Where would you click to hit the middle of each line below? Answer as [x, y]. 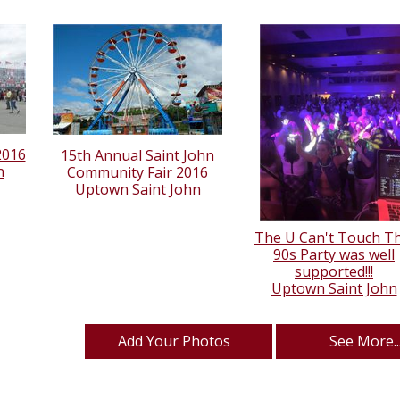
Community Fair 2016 [137, 173]
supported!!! [334, 272]
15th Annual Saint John [137, 156]
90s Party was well [334, 255]
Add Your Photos [174, 342]
